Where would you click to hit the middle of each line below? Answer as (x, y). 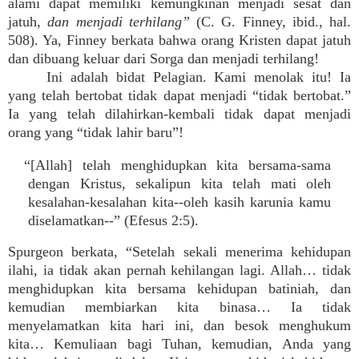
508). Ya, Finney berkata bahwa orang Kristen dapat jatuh (179, 40)
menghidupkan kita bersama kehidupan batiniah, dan (179, 288)
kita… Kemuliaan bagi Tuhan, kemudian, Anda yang (179, 344)
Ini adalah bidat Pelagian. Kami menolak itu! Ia (199, 77)
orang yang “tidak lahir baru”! (96, 132)
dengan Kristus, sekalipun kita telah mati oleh (179, 184)
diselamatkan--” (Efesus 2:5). (113, 220)
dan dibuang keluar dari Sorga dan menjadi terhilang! (163, 58)
